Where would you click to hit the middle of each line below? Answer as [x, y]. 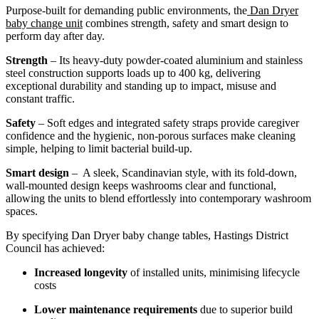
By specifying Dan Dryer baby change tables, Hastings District [147, 236]
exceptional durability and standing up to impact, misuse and [141, 86]
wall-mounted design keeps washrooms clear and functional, [141, 186]
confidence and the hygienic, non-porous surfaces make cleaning [151, 136]
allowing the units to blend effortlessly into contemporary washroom [158, 199]
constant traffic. [40, 99]
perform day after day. [55, 36]
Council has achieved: [55, 249]
